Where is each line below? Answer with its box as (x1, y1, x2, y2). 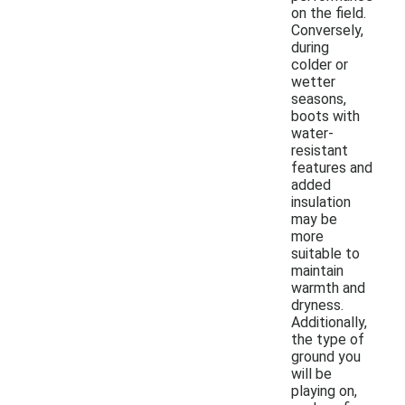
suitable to (291, 244, 360, 262)
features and (291, 158, 372, 176)
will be (291, 364, 332, 382)
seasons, (291, 89, 346, 108)
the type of (291, 330, 364, 348)
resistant (291, 141, 348, 159)
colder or (291, 55, 348, 73)
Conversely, (291, 21, 363, 39)
